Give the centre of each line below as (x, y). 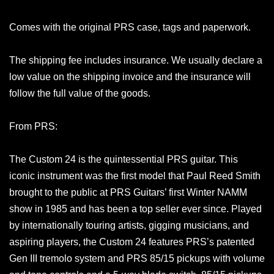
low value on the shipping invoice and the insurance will (130, 77)
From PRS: (33, 127)
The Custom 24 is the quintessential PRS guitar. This (124, 160)
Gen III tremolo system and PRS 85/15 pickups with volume (137, 259)
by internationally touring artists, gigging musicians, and (129, 226)
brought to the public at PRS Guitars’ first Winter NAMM (128, 193)
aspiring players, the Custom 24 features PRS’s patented (132, 242)
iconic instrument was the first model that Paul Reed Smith (135, 176)
